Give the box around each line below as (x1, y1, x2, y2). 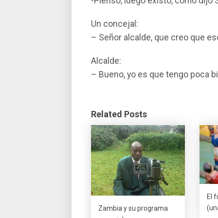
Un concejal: (91, 19, 138, 29)
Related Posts (91, 109, 147, 119)
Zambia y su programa (98, 204, 168, 212)
